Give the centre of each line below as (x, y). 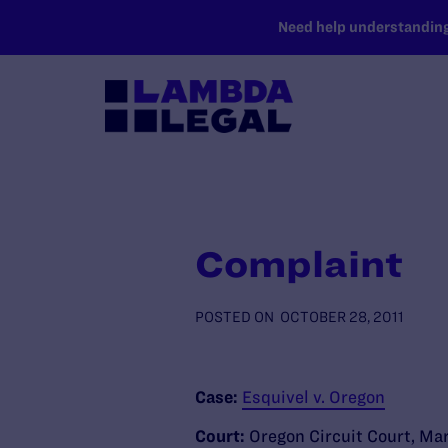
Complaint (298, 264)
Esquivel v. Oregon (313, 397)
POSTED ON (234, 317)
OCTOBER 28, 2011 (341, 317)
